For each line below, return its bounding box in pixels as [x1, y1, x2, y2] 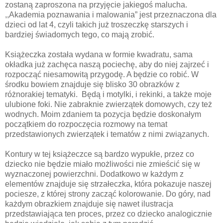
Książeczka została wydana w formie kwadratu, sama [5, 50, 193, 59]
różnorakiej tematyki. [5, 90, 80, 99]
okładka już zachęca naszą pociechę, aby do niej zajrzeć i [5, 60, 209, 69]
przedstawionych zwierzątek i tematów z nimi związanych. [5, 129, 209, 138]
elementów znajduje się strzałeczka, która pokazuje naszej [5, 179, 212, 188]
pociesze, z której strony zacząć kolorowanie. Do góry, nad [5, 189, 211, 198]
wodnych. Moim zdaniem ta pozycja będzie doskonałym [5, 110, 201, 118]
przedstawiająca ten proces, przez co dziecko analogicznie [5, 209, 212, 218]
